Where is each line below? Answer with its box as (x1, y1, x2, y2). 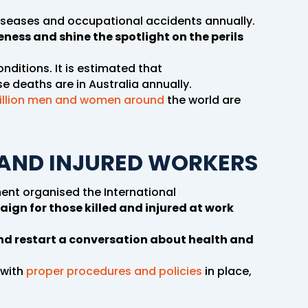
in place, (202, 263, 252, 279)
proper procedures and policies (26, 263, 202, 279)
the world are (164, 91, 241, 108)
